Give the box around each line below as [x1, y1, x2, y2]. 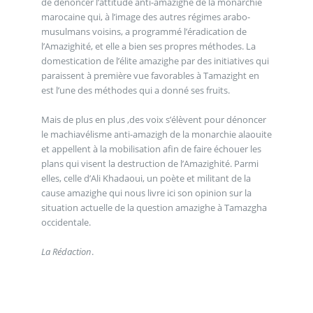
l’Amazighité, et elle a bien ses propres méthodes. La [41, 39, 256, 52]
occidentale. [41, 215, 91, 228]
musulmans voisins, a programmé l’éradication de [41, 24, 247, 38]
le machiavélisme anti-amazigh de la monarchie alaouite [41, 127, 272, 140]
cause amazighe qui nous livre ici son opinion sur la [41, 186, 252, 199]
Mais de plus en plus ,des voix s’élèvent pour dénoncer [41, 112, 266, 126]
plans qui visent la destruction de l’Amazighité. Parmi [41, 156, 259, 170]
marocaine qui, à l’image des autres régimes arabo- [41, 10, 250, 23]
